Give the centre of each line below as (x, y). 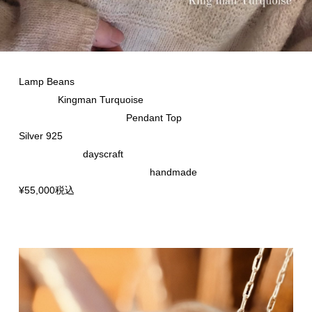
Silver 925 (40, 136)
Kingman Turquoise (82, 100)
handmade (108, 172)
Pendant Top (100, 118)
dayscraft (71, 154)
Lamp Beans (51, 82)
